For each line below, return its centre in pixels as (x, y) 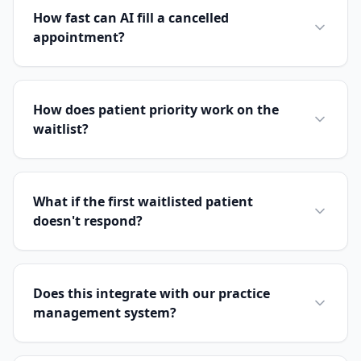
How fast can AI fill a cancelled (131, 18)
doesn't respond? (88, 221)
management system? (105, 313)
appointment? (79, 37)
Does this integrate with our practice (151, 293)
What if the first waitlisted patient (143, 201)
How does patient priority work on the (156, 110)
